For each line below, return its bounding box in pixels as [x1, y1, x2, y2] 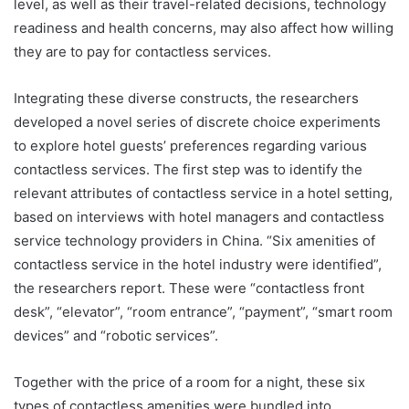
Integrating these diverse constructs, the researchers [14, 89, 359, 108]
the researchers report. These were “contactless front [14, 279, 364, 298]
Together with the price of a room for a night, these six [14, 373, 365, 392]
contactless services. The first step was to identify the [14, 161, 362, 179]
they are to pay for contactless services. [14, 43, 271, 61]
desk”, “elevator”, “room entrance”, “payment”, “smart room [14, 303, 393, 321]
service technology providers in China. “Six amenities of [14, 232, 375, 250]
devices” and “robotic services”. [14, 327, 218, 345]
